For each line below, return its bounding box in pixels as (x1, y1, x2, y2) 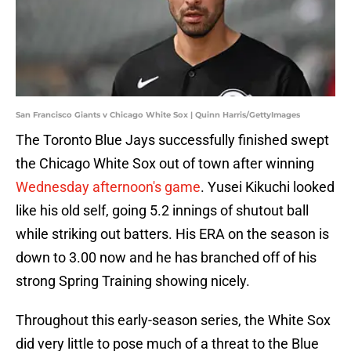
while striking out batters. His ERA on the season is (16, 226, 329, 243)
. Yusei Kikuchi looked (201, 179, 335, 196)
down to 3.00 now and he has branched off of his (16, 249, 317, 266)
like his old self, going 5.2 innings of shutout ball (16, 202, 309, 219)
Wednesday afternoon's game (16, 179, 201, 196)
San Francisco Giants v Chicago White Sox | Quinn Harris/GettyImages (16, 110, 300, 121)
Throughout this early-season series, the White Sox (16, 312, 331, 329)
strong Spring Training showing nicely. (16, 273, 250, 290)
